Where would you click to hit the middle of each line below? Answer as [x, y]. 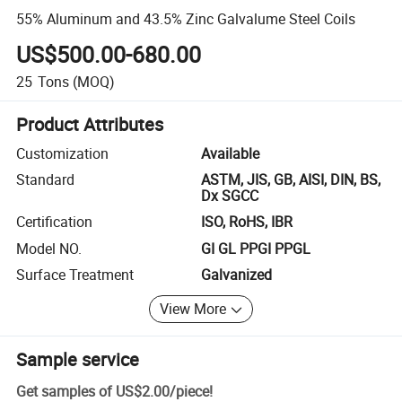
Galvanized [236, 275]
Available [230, 153]
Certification [55, 222]
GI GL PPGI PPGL [256, 248]
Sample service [78, 359]
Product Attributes [90, 124]
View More [193, 309]
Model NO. [49, 248]
